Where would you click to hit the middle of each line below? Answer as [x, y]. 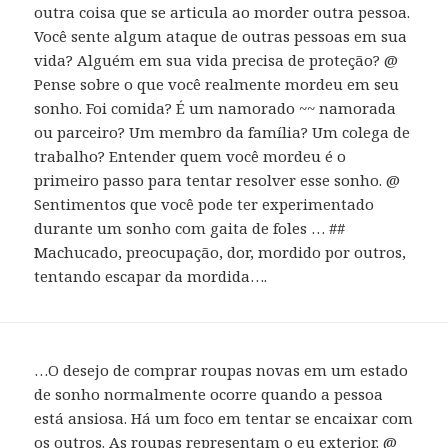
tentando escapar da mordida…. [151, 275]
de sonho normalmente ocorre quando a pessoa [209, 393]
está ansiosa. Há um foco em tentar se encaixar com [224, 417]
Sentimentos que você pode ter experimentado [204, 203]
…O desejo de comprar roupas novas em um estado [221, 369]
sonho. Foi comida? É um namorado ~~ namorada [215, 107]
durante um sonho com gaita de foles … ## [190, 227]
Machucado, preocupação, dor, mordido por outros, [220, 251]
